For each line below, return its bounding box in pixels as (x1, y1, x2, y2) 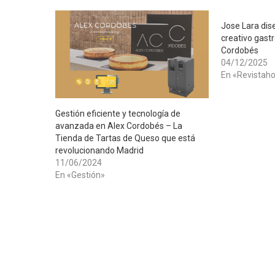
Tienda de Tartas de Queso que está (55, 133, 195, 143)
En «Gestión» (55, 169, 105, 180)
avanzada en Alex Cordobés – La (55, 120, 182, 131)
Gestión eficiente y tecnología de (55, 108, 180, 118)
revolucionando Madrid (55, 145, 144, 155)
